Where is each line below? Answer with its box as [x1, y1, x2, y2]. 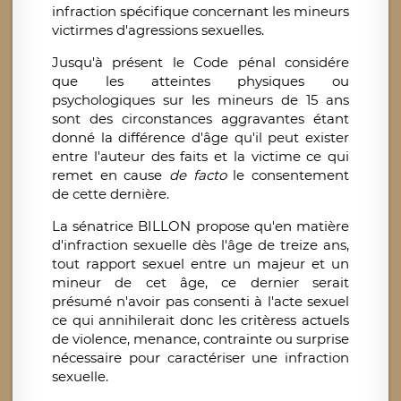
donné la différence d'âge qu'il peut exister [52, 129, 349, 147]
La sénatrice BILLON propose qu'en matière [52, 218, 349, 235]
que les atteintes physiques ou [52, 73, 349, 90]
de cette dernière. [52, 185, 169, 203]
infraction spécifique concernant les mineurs [52, 3, 349, 21]
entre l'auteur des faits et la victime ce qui [52, 148, 349, 166]
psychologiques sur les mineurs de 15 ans [52, 91, 349, 109]
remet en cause [52, 166, 169, 184]
